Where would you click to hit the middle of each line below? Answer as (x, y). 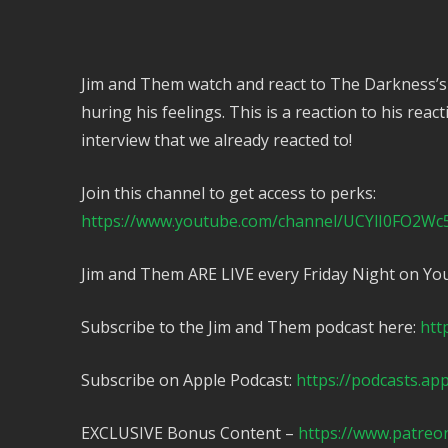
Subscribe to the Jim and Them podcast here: (250, 326)
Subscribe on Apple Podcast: (188, 379)
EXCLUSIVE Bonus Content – (189, 432)
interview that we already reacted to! (216, 139)
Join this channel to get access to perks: (228, 192)
